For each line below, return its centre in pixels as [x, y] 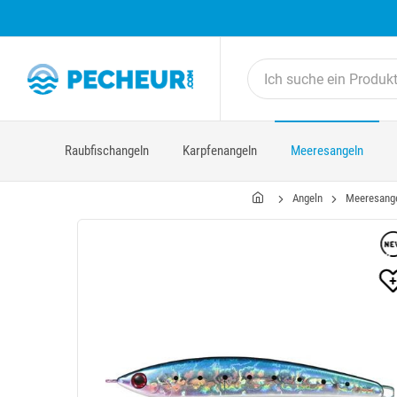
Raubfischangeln [107, 151]
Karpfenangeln [220, 151]
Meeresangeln [327, 151]
